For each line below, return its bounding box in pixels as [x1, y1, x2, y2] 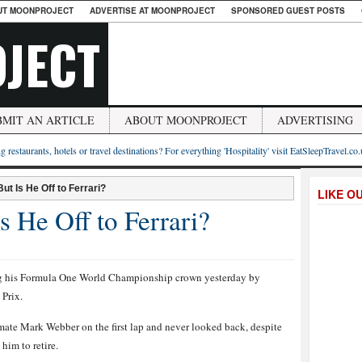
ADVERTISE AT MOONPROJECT [90, 5, 215, 16]
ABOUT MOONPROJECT [124, 112, 247, 128]
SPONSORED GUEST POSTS [231, 5, 345, 16]
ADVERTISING [277, 112, 353, 128]
